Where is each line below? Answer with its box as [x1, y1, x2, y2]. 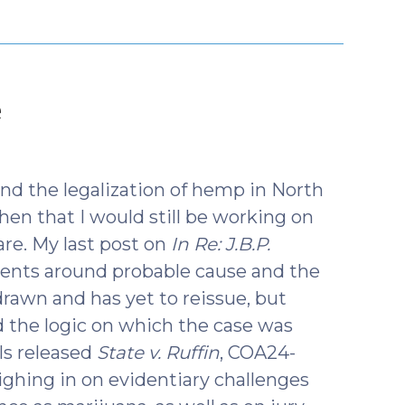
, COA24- [219, 341, 296, 363]
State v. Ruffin [96, 341, 220, 363]
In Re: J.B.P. [170, 232, 270, 255]
